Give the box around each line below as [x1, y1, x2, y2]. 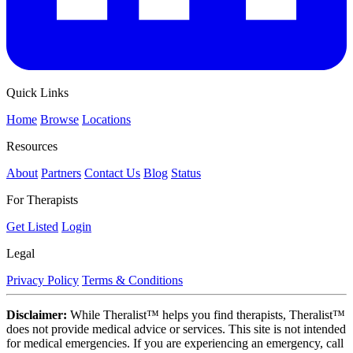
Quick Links [6, 86, 69, 99]
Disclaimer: [6, 308, 67, 321]
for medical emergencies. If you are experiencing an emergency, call [6, 336, 344, 350]
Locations [82, 113, 131, 126]
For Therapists [6, 193, 78, 206]
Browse [40, 113, 79, 126]
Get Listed [6, 220, 58, 233]
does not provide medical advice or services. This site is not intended [6, 322, 346, 336]
